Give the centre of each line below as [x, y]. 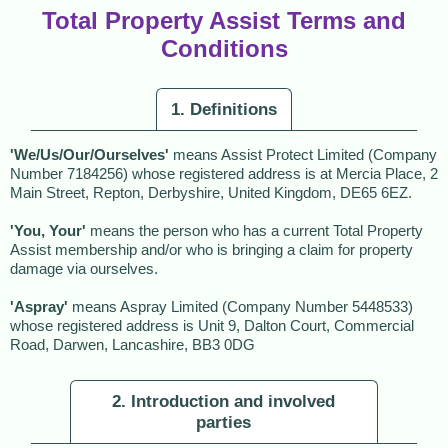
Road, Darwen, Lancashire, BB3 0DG [132, 345]
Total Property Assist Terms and [224, 20]
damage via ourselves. [84, 269]
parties [224, 422]
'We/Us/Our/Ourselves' [89, 155]
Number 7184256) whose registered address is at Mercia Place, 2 [224, 174]
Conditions [224, 48]
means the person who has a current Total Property [254, 231]
